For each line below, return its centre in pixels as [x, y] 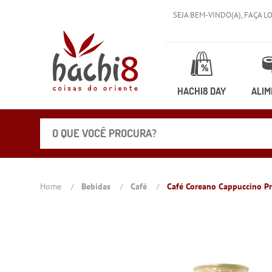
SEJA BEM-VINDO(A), [208, 15]
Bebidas [96, 186]
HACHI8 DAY [202, 91]
